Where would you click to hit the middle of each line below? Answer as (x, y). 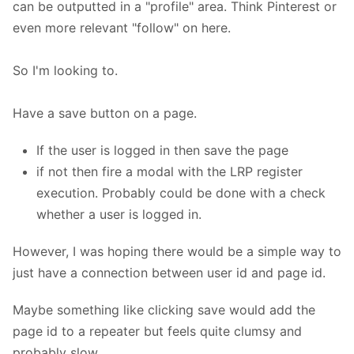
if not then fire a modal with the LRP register (169, 172)
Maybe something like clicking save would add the (164, 310)
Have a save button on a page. (105, 113)
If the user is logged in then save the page (162, 151)
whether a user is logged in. (119, 215)
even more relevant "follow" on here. (122, 28)
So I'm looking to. (65, 71)
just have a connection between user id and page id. (169, 273)
